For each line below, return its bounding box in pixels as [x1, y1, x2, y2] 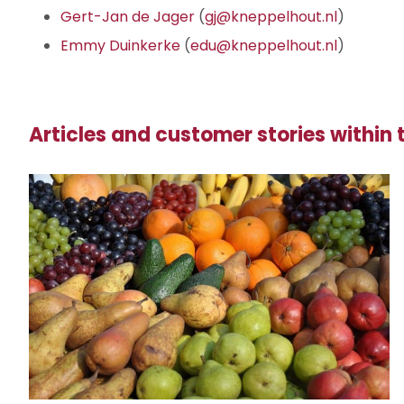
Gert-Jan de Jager [60, 5, 195, 27]
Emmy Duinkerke [60, 34, 180, 56]
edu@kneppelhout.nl [190, 34, 337, 56]
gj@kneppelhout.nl [205, 5, 337, 27]
